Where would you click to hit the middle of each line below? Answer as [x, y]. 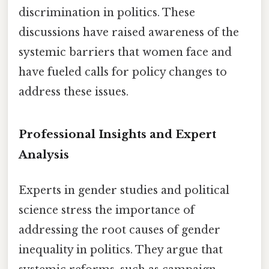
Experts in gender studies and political [124, 191]
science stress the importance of [107, 210]
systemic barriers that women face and [125, 53]
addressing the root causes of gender [119, 230]
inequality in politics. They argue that [121, 250]
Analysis [44, 155]
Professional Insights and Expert [117, 134]
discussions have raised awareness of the [129, 33]
